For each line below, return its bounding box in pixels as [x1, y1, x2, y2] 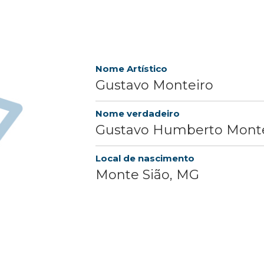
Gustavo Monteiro [95, 77, 213, 94]
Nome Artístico [95, 63, 167, 75]
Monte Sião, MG [95, 167, 199, 183]
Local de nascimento [95, 153, 194, 164]
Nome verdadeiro [95, 108, 180, 120]
